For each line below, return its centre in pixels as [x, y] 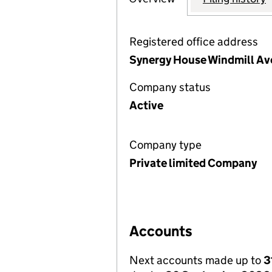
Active [146, 105]
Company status [170, 87]
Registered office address [194, 42]
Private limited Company [193, 163]
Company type [165, 145]
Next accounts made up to [196, 260]
